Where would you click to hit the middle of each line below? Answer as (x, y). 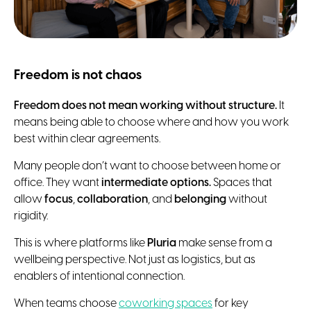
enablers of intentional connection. (99, 277)
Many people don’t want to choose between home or (148, 167)
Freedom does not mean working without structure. (145, 106)
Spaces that (242, 183)
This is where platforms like (81, 244)
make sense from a (224, 244)
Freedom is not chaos (78, 75)
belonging (200, 200)
